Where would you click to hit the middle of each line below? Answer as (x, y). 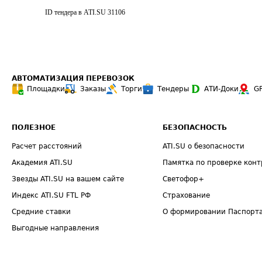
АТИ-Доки (221, 89)
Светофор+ (184, 179)
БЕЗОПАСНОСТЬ (195, 127)
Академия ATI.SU (42, 163)
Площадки (46, 89)
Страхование (187, 195)
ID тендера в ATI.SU (75, 12)
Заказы (93, 89)
